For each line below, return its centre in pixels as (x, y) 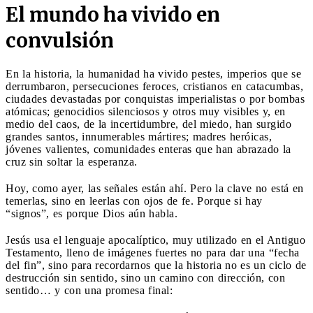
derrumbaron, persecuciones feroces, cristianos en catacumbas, (154, 86)
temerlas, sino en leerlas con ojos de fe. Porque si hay (134, 201)
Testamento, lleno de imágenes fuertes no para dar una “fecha (153, 252)
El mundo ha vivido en (113, 14)
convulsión (60, 40)
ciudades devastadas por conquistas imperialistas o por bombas (155, 99)
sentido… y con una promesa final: (89, 290)
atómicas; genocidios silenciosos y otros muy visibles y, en (146, 111)
